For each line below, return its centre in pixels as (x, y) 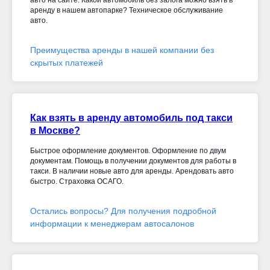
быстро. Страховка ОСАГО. (77, 181)
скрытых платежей (67, 63)
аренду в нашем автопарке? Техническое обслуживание (127, 10)
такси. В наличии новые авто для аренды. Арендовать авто (132, 171)
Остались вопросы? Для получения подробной (123, 211)
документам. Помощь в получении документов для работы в (133, 161)
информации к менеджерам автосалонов (112, 224)
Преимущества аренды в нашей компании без (122, 50)
